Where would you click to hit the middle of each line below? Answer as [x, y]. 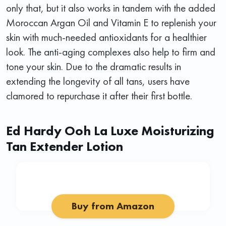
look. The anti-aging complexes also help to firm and [111, 51]
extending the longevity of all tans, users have [98, 81]
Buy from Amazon [113, 206]
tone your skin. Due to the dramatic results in [94, 66]
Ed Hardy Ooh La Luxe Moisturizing [110, 130]
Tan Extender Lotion [65, 146]
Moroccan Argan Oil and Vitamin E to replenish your [111, 22]
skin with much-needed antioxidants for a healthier [106, 37]
